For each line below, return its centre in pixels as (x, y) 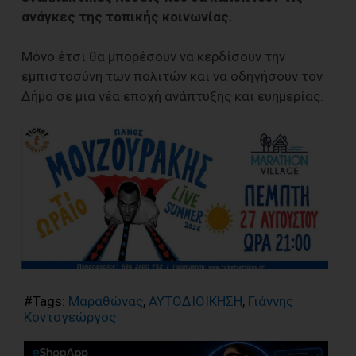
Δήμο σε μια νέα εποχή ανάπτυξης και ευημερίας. (172, 97)
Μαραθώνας (106, 302)
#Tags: (46, 302)
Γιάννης (271, 302)
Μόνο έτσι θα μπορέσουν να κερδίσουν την (153, 57)
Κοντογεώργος (70, 317)
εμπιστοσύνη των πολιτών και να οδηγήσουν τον (172, 77)
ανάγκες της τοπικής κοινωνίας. (127, 17)
